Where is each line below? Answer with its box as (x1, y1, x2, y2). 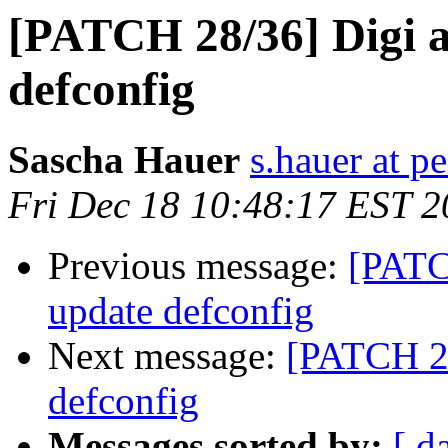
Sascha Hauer (8, 138, 240, 182)
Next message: (48, 334, 286, 378)
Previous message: (48, 244, 348, 288)
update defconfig (48, 289, 314, 333)
